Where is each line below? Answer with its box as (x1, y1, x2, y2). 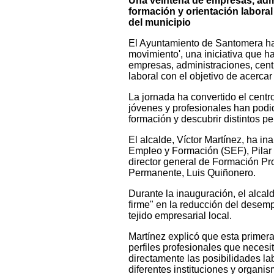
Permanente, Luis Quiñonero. (128, 168, 256, 179)
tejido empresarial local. (128, 210, 232, 221)
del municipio (128, 17, 191, 28)
